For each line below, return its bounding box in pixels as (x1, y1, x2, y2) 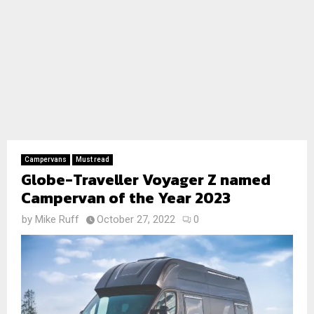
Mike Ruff (35, 213, 79, 226)
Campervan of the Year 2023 (21, 186, 231, 210)
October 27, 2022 (97, 213, 175, 226)
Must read (76, 156, 109, 163)
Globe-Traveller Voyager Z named (21, 168, 271, 191)
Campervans (25, 156, 67, 163)
